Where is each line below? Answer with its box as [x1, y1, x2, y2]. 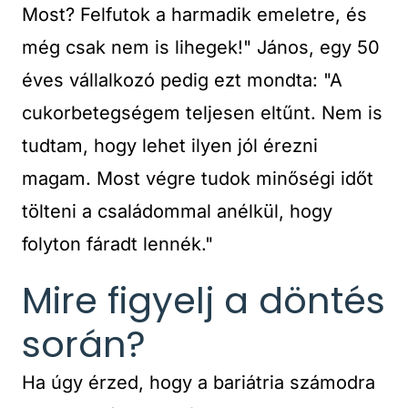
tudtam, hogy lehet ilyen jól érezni [22, 135, 318, 157]
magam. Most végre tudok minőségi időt [22, 168, 373, 189]
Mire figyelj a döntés [22, 275, 385, 326]
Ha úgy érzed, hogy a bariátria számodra [22, 372, 375, 393]
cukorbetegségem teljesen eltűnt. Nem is [22, 102, 382, 124]
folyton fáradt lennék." [22, 233, 213, 255]
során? [22, 319, 146, 370]
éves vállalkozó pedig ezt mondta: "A [22, 69, 342, 91]
